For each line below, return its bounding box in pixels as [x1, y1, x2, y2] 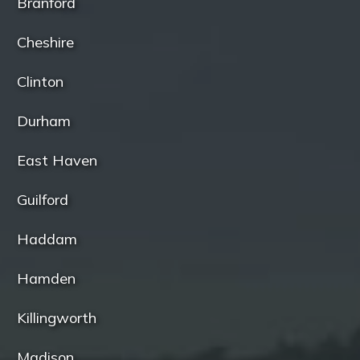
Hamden [17, 269, 76, 288]
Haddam [17, 230, 78, 249]
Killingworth [17, 309, 97, 328]
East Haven [17, 151, 98, 170]
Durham [17, 112, 72, 131]
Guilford [17, 190, 69, 210]
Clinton [17, 72, 64, 92]
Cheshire [17, 33, 75, 52]
